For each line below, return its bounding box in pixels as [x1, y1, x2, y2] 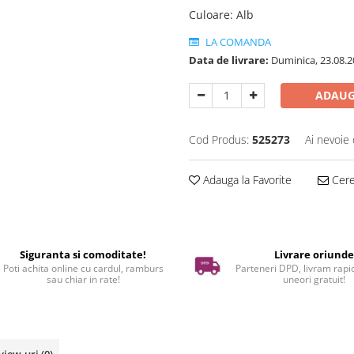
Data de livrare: [189, 53, 269, 68]
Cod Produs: [189, 132, 249, 148]
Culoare [189, 7, 230, 23]
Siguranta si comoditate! [20, 247, 147, 262]
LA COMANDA [203, 35, 271, 50]
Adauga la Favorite [200, 172, 292, 188]
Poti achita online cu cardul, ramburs [2, 262, 164, 276]
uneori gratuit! [283, 273, 346, 287]
